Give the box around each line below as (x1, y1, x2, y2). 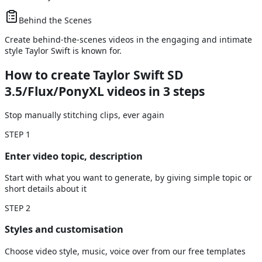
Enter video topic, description (5, 149, 143, 163)
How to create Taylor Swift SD (5, 66, 184, 83)
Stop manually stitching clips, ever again (5, 109, 164, 121)
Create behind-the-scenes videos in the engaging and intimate (5, 34, 252, 46)
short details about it (5, 182, 87, 194)
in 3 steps (149, 82, 205, 99)
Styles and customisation (5, 223, 123, 236)
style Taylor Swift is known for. (5, 45, 122, 57)
